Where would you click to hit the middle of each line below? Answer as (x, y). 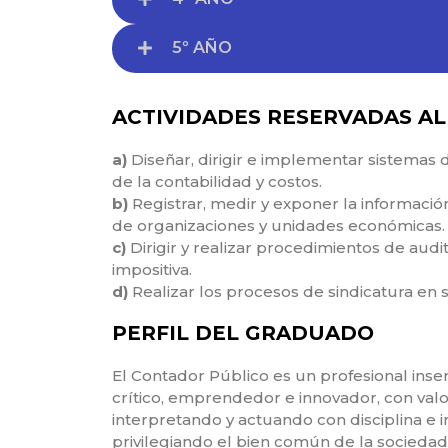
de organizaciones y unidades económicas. (278, 225)
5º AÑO (202, 48)
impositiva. (152, 269)
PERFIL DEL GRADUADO (243, 332)
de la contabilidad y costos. (217, 181)
